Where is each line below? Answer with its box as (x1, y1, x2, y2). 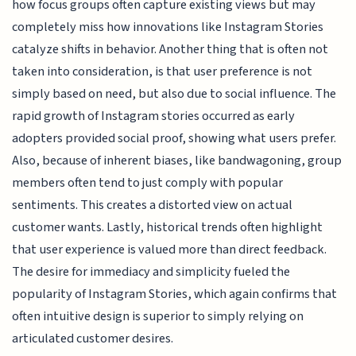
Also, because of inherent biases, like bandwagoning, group (12, 150, 342, 170)
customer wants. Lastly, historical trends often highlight (12, 217, 323, 237)
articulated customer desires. (12, 328, 174, 348)
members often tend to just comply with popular (12, 172, 284, 192)
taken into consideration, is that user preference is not (12, 61, 313, 81)
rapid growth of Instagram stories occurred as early (12, 106, 296, 126)
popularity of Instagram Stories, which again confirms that (12, 284, 338, 304)
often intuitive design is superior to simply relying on (12, 306, 304, 326)
